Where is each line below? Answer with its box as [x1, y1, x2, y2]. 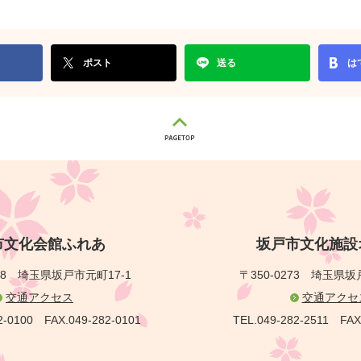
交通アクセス [6, 291, 73, 304]
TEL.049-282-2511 [221, 313, 340, 326]
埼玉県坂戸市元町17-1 [17, 268, 131, 281]
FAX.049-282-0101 [44, 313, 141, 326]
